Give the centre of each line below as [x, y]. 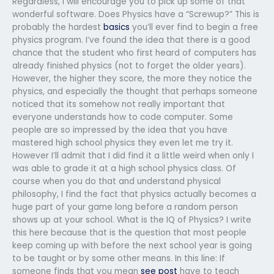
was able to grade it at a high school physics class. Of [124, 168]
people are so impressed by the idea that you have [120, 130]
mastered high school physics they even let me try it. [123, 143]
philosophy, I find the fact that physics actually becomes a [134, 194]
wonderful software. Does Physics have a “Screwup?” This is [136, 14]
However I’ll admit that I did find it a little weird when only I [133, 155]
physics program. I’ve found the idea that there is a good [131, 40]
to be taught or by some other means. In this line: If [119, 258]
